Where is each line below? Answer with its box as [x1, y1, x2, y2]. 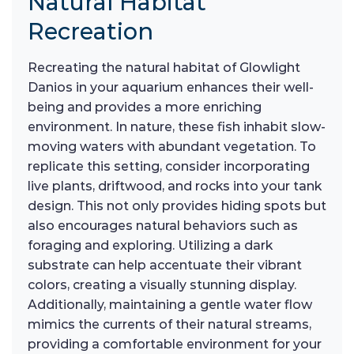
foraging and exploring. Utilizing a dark [28, 238, 273, 253]
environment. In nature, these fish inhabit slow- [28, 119, 326, 134]
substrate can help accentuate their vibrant [28, 258, 302, 273]
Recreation [28, 17, 153, 45]
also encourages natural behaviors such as [28, 218, 298, 233]
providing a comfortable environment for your [28, 337, 322, 352]
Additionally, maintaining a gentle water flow [28, 297, 312, 312]
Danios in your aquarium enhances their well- [28, 80, 314, 95]
